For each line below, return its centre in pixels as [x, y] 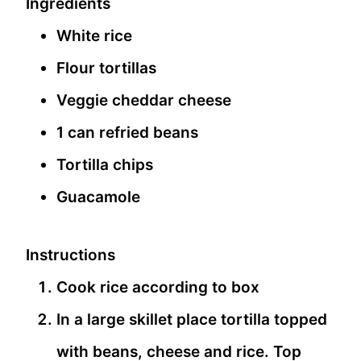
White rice [94, 36]
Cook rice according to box [158, 288]
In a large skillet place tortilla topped [192, 320]
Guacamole [98, 197]
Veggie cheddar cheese [144, 101]
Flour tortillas [106, 68]
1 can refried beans [127, 133]
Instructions [71, 255]
